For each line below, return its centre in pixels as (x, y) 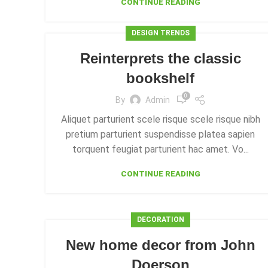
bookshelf (160, 78)
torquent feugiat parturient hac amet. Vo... (160, 149)
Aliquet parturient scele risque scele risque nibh (160, 119)
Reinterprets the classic (160, 58)
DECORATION (160, 220)
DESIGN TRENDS (160, 33)
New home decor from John (160, 245)
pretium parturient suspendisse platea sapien (160, 134)
